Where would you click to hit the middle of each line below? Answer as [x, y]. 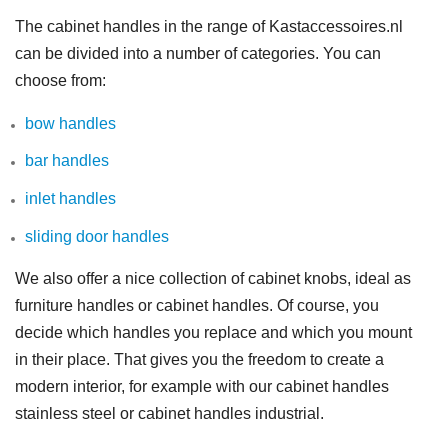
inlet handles [70, 198]
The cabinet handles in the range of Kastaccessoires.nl [209, 26]
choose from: [60, 80]
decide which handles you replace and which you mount [213, 333]
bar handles [67, 161]
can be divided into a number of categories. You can [198, 53]
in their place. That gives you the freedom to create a [199, 360]
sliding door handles [97, 236]
